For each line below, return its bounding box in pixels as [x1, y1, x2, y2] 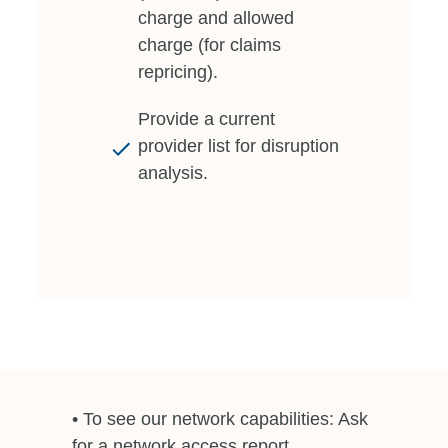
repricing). [138, 61, 218, 82]
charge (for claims [138, 34, 281, 55]
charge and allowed [138, 7, 294, 28]
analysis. [138, 162, 208, 183]
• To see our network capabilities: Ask [72, 408, 368, 429]
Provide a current [138, 108, 275, 129]
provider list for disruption [138, 135, 339, 156]
